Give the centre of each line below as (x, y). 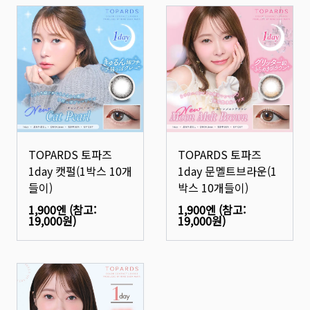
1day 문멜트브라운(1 (227, 171)
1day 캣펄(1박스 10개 (80, 171)
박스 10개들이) (213, 188)
